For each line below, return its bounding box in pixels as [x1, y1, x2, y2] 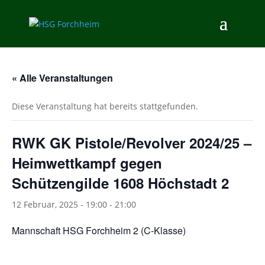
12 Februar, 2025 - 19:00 [12, 199, 107, 210]
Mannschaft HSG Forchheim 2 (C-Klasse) [12, 224, 186, 237]
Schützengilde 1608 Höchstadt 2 [12, 173, 229, 193]
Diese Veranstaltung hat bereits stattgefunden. [12, 101, 198, 112]
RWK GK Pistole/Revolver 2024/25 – [12, 132, 251, 153]
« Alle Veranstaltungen [12, 71, 113, 85]
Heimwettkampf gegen [12, 153, 162, 173]
